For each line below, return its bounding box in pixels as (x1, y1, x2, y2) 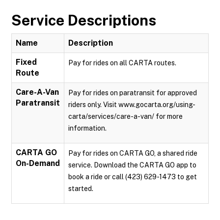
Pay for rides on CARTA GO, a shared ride (68, 149, 197, 157)
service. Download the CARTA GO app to (68, 161, 196, 169)
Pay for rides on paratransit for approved (68, 89, 197, 97)
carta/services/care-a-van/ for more (68, 112, 183, 120)
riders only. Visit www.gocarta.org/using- (68, 101, 195, 109)
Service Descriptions (11, 11, 156, 29)
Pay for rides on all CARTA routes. (68, 59, 176, 67)
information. (68, 124, 107, 132)
